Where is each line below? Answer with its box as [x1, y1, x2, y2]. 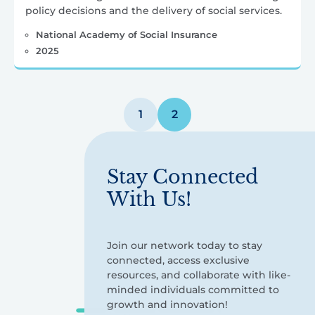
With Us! [107, 186, 191, 211]
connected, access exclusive [107, 253, 250, 266]
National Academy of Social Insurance [35, 28, 217, 40]
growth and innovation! [107, 297, 228, 311]
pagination [13, 118, 117, 143]
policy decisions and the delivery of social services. [25, 4, 282, 17]
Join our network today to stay [107, 238, 262, 252]
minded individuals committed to [107, 283, 279, 296]
